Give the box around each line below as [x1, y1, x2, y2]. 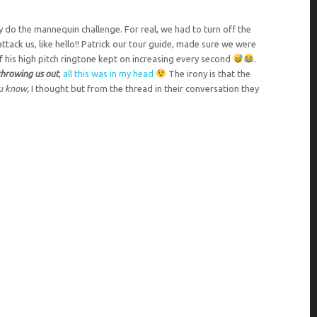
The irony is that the [166, 68, 250, 79]
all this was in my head [63, 68, 154, 79]
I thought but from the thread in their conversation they [31, 83, 260, 93]
